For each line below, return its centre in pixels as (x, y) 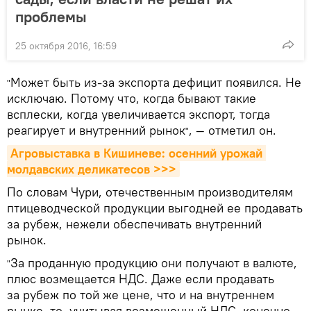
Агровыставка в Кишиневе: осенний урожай (136, 153)
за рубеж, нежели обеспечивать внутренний (134, 224)
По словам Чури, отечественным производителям (150, 192)
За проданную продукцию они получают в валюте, (154, 263)
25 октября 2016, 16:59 (66, 46)
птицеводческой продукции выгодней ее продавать (155, 208)
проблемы (51, 17)
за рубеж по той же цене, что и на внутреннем (141, 295)
